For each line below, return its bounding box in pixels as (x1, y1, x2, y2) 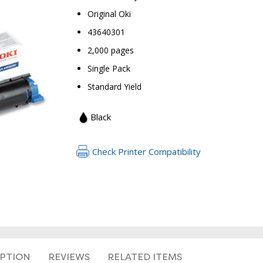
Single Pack (87, 63, 130, 74)
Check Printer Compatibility (92, 145, 201, 157)
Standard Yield (87, 81, 141, 92)
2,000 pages (87, 45, 134, 56)
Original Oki (87, 8, 131, 19)
